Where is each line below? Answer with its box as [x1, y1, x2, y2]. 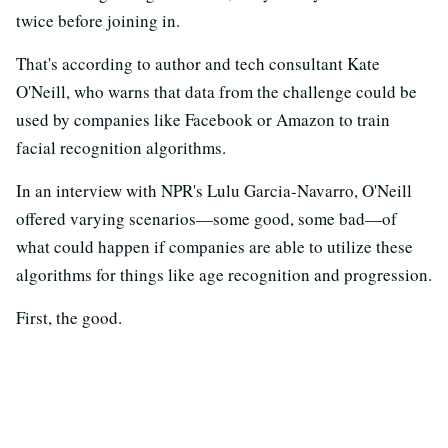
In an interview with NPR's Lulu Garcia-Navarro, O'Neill [16, 179, 412, 203]
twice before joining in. [16, 9, 180, 33]
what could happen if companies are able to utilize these [16, 235, 413, 259]
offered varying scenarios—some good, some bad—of [16, 207, 397, 231]
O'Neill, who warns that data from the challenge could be [16, 80, 417, 104]
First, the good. [16, 306, 122, 330]
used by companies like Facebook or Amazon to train [16, 108, 390, 132]
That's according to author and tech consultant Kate [16, 52, 380, 76]
